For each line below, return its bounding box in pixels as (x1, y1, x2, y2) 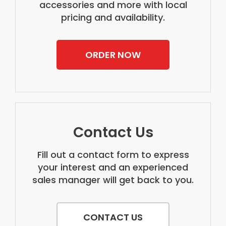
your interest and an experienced (38, 160, 188, 174)
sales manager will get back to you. (32, 173, 194, 186)
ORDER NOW (85, 48, 141, 61)
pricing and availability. (61, 11, 165, 24)
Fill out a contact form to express (37, 148, 189, 161)
